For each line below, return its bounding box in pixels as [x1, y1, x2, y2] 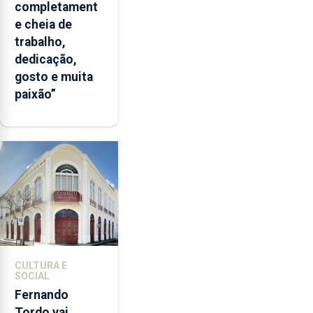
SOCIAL [15, 270, 50, 282]
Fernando [15, 287, 68, 302]
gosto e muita [15, 70, 93, 85]
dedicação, [15, 52, 77, 67]
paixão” [15, 87, 56, 102]
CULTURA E [15, 259, 67, 271]
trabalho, [15, 35, 66, 50]
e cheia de [15, 17, 72, 32]
